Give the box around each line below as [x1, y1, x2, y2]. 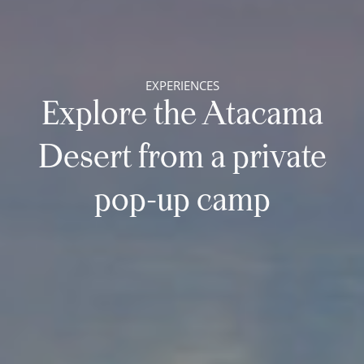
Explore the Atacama [41, 100, 323, 132]
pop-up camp [93, 186, 271, 218]
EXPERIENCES [145, 77, 219, 94]
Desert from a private [37, 143, 327, 175]
